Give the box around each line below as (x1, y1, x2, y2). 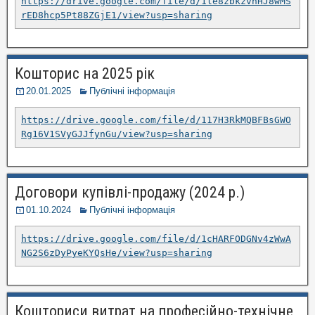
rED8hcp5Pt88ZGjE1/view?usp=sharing (21, 9, 212, 20)
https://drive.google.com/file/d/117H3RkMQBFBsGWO (21, 114, 291, 125)
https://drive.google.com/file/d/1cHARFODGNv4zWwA (21, 233, 291, 244)
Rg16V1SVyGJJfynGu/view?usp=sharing (21, 128, 212, 139)
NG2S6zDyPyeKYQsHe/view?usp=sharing (21, 247, 212, 258)
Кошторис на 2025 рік (15, 64, 155, 82)
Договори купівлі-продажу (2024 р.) (15, 183, 245, 201)
